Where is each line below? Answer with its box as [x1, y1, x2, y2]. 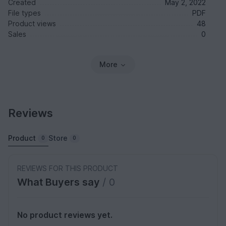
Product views [8, 19, 56, 28]
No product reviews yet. [17, 210, 112, 220]
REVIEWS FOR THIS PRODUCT [17, 164, 118, 173]
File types [8, 9, 41, 18]
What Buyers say [17, 176, 102, 189]
